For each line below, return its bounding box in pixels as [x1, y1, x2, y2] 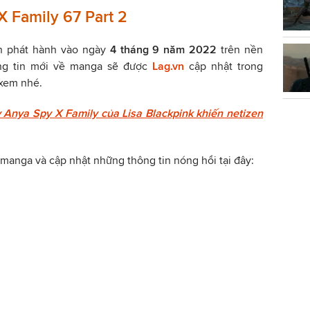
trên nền [217, 43, 264, 55]
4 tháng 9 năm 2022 [109, 43, 217, 55]
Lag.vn [152, 60, 184, 72]
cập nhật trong [184, 60, 263, 72]
